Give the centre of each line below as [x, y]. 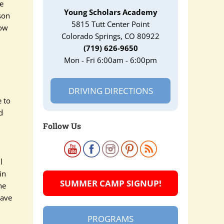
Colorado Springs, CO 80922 [110, 36]
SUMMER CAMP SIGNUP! [110, 183]
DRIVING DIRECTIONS [110, 91]
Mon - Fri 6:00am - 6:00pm [110, 60]
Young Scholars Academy [110, 12]
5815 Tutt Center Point [110, 24]
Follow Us [62, 126]
